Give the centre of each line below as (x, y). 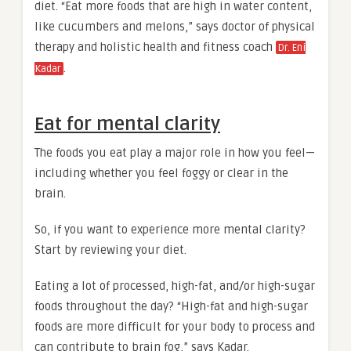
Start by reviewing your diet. (110, 250)
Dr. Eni (292, 48)
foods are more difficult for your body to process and (175, 327)
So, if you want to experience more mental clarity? (170, 230)
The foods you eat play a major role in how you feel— (175, 153)
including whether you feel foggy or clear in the (161, 174)
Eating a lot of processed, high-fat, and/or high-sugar (175, 286)
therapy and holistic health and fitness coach (155, 47)
